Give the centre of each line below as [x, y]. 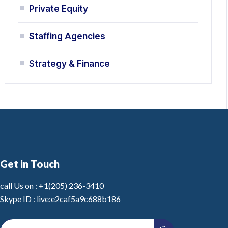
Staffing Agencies [67, 36]
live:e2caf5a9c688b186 [79, 199]
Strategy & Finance [70, 64]
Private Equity [59, 9]
